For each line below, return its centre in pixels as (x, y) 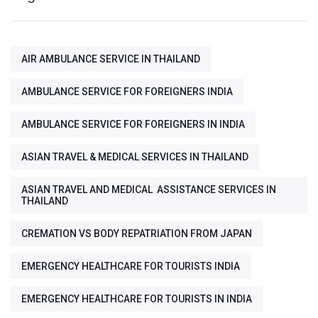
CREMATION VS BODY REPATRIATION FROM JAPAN (137, 234)
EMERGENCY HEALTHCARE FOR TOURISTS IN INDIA (137, 299)
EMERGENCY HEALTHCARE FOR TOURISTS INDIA (131, 267)
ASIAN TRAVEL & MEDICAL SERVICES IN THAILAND (135, 157)
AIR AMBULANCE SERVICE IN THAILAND (111, 59)
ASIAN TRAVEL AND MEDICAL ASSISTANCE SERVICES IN (149, 190)
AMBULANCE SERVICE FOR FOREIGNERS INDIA (127, 92)
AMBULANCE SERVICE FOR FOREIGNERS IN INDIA (133, 125)
